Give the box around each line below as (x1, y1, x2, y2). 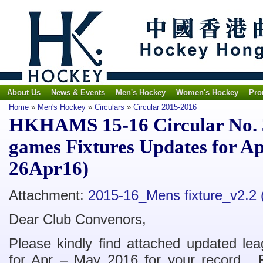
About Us (7, 88, 41, 97)
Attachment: (9, 187, 88, 203)
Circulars (95, 103, 124, 112)
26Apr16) (9, 158, 89, 179)
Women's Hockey (176, 88, 238, 97)
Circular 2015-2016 (133, 103, 197, 112)
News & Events (51, 88, 105, 97)
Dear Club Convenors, (9, 211, 146, 227)
